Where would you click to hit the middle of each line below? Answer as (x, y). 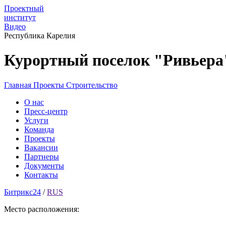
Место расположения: (42, 209)
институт (20, 17)
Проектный (24, 8)
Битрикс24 (22, 192)
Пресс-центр (46, 111)
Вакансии (41, 147)
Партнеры (42, 156)
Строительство (92, 85)
